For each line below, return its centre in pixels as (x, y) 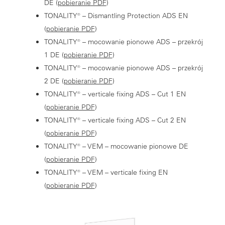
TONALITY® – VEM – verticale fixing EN (106, 172)
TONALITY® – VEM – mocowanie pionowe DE (116, 146)
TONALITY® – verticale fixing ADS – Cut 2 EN (115, 120)
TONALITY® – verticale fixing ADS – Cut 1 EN (115, 94)
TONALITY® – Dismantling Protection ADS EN (116, 15)
